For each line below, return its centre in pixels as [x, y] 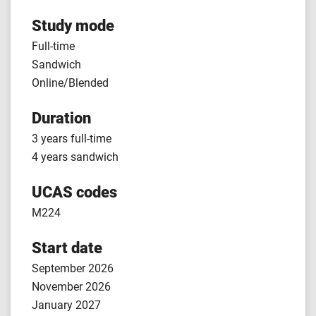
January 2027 [66, 305]
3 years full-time [72, 139]
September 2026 [73, 268]
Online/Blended [70, 83]
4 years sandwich [75, 157]
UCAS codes [74, 192]
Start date [67, 248]
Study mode [73, 25]
